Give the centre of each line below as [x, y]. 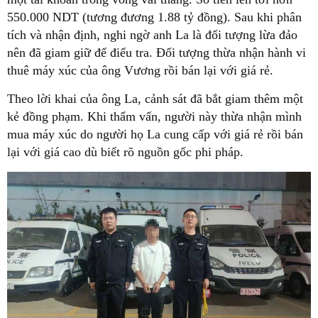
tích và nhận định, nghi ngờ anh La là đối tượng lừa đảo [152, 35]
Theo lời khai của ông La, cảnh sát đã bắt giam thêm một [155, 99]
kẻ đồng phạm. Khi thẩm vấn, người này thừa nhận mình [154, 117]
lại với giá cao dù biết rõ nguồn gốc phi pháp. [125, 152]
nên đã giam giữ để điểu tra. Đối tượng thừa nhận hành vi [157, 53]
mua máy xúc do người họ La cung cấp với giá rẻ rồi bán [155, 135]
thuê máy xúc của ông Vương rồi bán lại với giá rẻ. [140, 71]
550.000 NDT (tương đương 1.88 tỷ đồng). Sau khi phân [154, 17]
